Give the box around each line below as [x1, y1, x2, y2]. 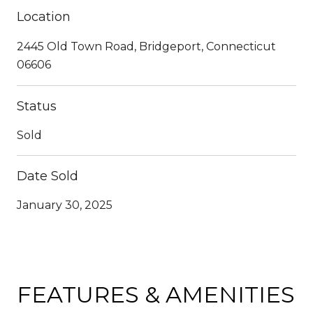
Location [17, 8, 71, 24]
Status [17, 98, 57, 114]
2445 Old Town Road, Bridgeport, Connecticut [17, 39, 276, 53]
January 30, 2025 [17, 198, 112, 212]
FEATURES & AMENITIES [17, 280, 295, 308]
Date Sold [17, 168, 78, 184]
